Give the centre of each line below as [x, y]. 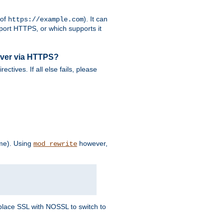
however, [92, 143]
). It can [96, 19]
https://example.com [46, 20]
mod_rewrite [55, 144]
